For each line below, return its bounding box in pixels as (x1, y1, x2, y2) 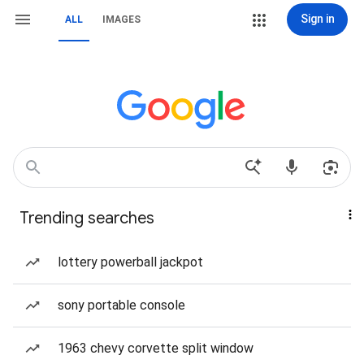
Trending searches (19, 208, 154, 228)
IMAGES (102, 14, 141, 25)
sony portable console (58, 297, 185, 313)
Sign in (300, 12, 335, 25)
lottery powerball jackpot (58, 254, 203, 270)
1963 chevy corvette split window (58, 340, 253, 356)
